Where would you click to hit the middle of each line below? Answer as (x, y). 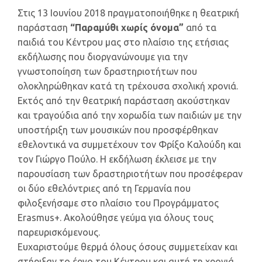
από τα (200, 28)
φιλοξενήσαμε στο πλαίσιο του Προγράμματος (118, 203)
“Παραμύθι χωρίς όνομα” (127, 28)
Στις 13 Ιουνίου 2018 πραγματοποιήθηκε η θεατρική (128, 13)
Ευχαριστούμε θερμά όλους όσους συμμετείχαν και (127, 247)
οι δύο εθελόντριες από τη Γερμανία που (104, 189)
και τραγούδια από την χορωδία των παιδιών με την (130, 116)
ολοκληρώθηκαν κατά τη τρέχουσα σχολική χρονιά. (128, 86)
